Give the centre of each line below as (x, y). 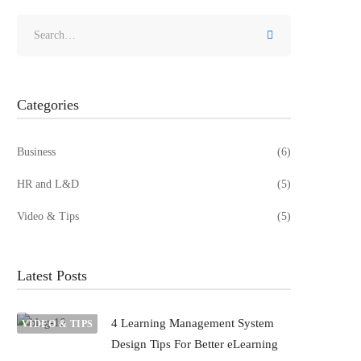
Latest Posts (52, 276)
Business (36, 152)
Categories (48, 105)
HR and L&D (48, 184)
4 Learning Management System (193, 323)
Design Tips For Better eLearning (195, 344)
